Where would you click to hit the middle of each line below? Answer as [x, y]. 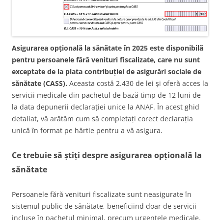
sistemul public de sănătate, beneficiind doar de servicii [104, 206]
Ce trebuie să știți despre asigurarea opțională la [107, 155]
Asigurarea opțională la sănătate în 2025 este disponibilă [108, 48]
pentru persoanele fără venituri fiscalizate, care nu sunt [106, 59]
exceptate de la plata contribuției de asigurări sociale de [107, 71]
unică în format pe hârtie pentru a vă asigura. [87, 130]
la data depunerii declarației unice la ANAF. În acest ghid [106, 107]
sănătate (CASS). [40, 83]
